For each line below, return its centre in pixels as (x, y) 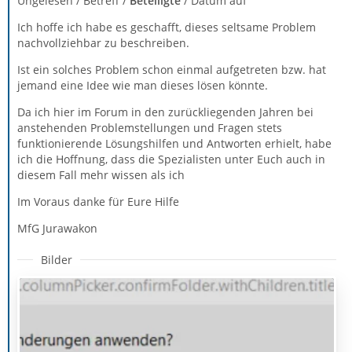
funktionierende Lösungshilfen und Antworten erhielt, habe (174, 143)
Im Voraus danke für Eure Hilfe (98, 201)
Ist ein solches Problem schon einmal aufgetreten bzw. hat (172, 69)
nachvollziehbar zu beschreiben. (103, 42)
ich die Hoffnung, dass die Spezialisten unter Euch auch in (171, 159)
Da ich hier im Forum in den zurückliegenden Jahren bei (165, 112)
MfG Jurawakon (57, 228)
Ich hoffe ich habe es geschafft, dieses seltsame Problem (167, 27)
